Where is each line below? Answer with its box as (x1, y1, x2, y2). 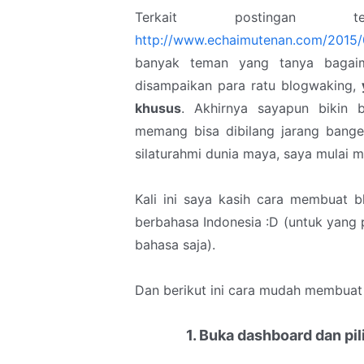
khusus (135, 99, 181, 116)
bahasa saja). (135, 236, 219, 253)
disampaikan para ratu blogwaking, (135, 76, 362, 93)
